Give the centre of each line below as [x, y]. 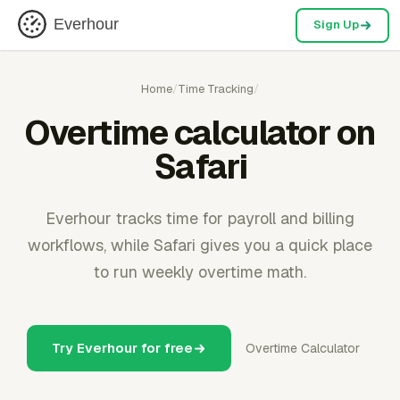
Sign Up [336, 25]
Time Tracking [216, 89]
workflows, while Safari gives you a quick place [200, 245]
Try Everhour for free [122, 348]
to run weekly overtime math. [200, 272]
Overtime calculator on [200, 133]
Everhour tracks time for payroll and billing [200, 218]
